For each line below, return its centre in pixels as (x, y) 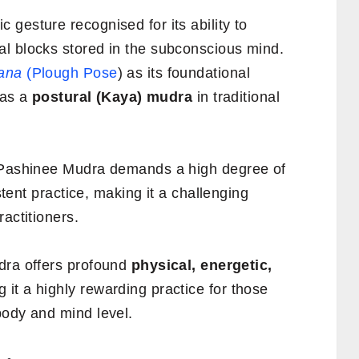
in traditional (236, 97)
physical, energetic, (202, 265)
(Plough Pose (70, 73)
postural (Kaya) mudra (112, 97)
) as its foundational (184, 73)
